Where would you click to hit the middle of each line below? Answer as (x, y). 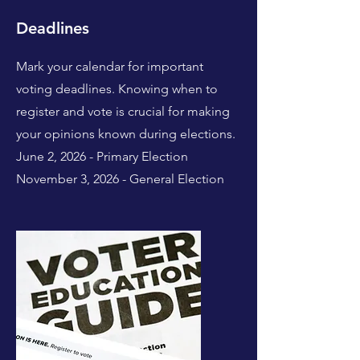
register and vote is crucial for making (123, 111)
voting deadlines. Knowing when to (117, 89)
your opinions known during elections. (126, 134)
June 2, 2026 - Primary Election (102, 156)
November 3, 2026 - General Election (120, 179)
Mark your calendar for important (110, 66)
